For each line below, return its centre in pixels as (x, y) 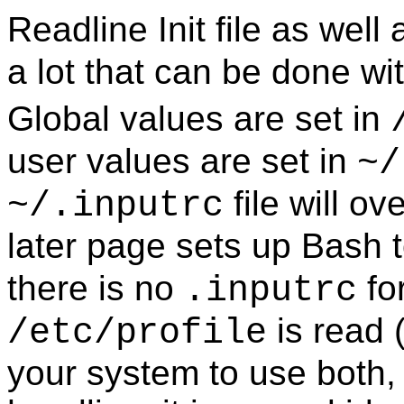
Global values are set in (199, 118)
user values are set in (182, 161)
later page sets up (154, 245)
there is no (96, 288)
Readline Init (106, 29)
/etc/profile (137, 333)
